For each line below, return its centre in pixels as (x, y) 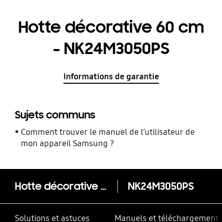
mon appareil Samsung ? (68, 143)
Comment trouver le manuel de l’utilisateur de (108, 132)
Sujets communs (55, 115)
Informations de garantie (111, 76)
